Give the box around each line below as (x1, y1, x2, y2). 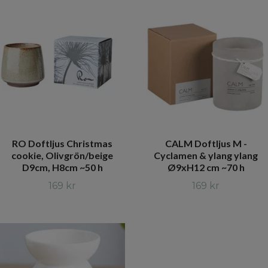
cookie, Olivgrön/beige (11, 150, 113, 162)
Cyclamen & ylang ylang (154, 150, 258, 162)
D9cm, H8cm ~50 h (22, 162, 103, 173)
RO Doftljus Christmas (12, 138, 112, 150)
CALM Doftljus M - (165, 138, 247, 150)
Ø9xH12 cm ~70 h (167, 162, 245, 173)
